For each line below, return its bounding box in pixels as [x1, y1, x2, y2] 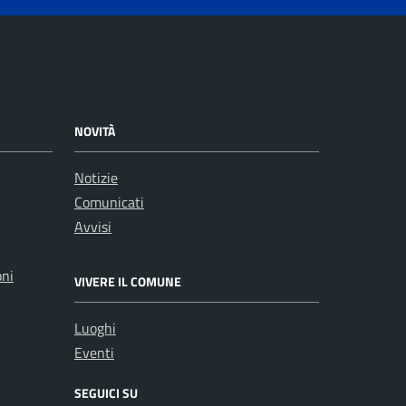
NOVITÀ [74, 121, 115, 140]
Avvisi [74, 216, 111, 237]
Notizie [74, 167, 118, 188]
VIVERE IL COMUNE [74, 272, 181, 291]
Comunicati [74, 191, 144, 213]
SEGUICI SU [74, 383, 138, 402]
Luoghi [74, 317, 116, 339]
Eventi [74, 342, 114, 363]
